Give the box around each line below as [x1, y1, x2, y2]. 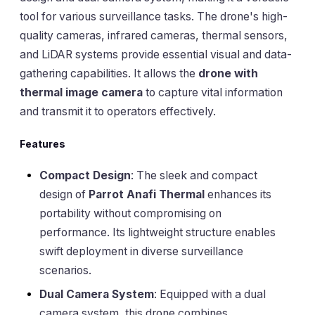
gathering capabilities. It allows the [20, 67, 198, 81]
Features [20, 138, 65, 150]
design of [39, 188, 89, 202]
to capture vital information [143, 86, 283, 100]
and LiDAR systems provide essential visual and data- [20, 48, 292, 62]
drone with [198, 67, 258, 81]
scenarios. [39, 264, 91, 278]
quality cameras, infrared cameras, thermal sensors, [20, 29, 288, 43]
